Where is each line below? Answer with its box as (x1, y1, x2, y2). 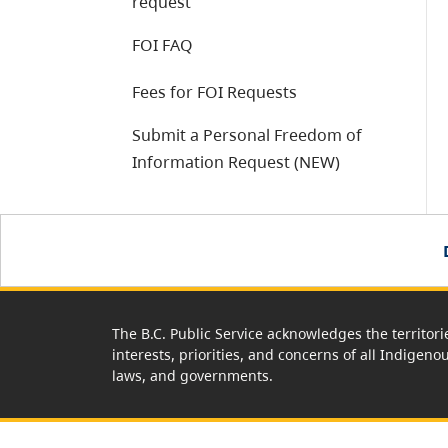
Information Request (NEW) (132, 151, 340, 173)
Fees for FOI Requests (132, 81, 297, 103)
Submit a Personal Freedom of (132, 124, 362, 146)
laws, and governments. (112, 366, 273, 385)
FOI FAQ (132, 34, 193, 56)
